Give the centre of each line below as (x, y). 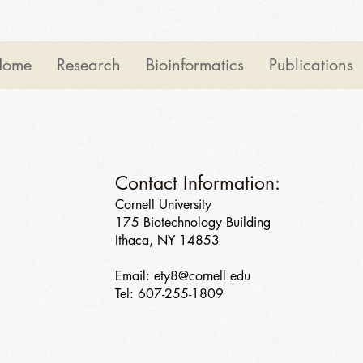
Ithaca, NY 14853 (167, 240)
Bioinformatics (195, 65)
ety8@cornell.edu (202, 276)
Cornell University (163, 205)
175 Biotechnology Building (193, 222)
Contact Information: (198, 183)
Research (89, 65)
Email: (135, 276)
